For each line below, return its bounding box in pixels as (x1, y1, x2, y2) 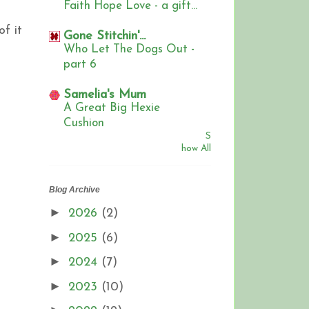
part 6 (63, 59, 97, 71)
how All (181, 144, 211, 154)
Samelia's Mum (63, 88, 146, 102)
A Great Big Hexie (63, 102, 160, 114)
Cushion (63, 117, 104, 130)
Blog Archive (49, 185, 100, 195)
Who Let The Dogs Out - (63, 43, 195, 56)
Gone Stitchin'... (63, 30, 146, 43)
